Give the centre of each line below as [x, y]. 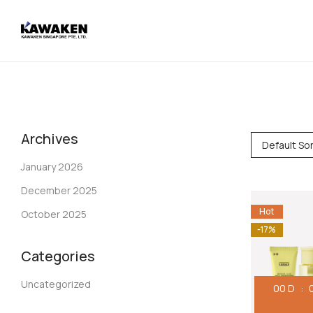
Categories [58, 256]
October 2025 [54, 214]
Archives [50, 139]
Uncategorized [56, 284]
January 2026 [52, 167]
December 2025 [59, 191]
